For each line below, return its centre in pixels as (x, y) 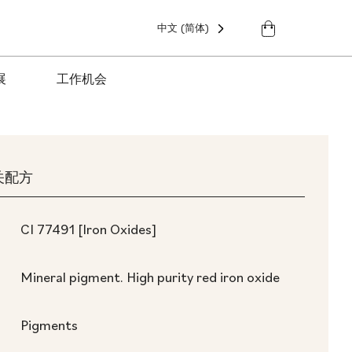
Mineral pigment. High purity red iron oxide (150, 277)
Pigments (49, 325)
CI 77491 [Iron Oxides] (89, 229)
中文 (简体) (183, 27)
